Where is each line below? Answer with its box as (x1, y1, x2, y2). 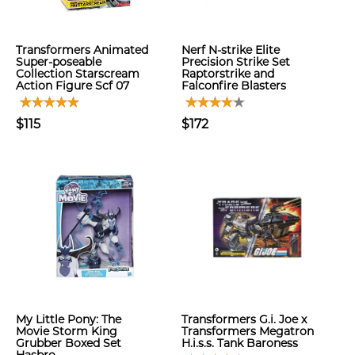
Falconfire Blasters (181, 78, 286, 93)
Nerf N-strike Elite (181, 43, 280, 57)
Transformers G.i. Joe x (181, 312, 307, 326)
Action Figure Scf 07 (16, 78, 129, 93)
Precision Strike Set (181, 55, 290, 69)
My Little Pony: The (16, 312, 121, 326)
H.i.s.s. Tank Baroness (181, 336, 298, 350)
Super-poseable (16, 55, 101, 69)
